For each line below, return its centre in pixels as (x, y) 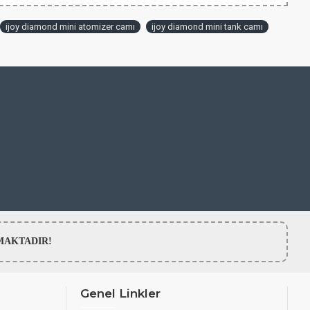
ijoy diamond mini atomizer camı (70, 27)
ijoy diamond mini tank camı (207, 27)
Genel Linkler (120, 294)
